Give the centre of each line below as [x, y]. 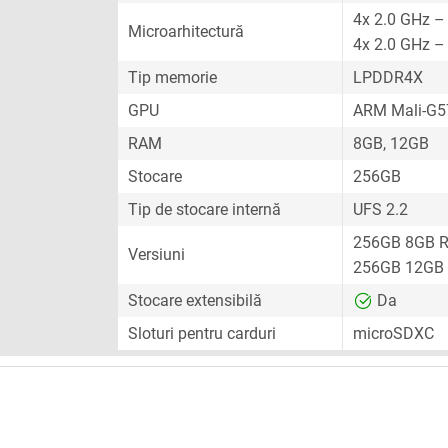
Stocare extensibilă [195, 300]
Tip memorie [172, 77]
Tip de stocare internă [204, 209]
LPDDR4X [388, 77]
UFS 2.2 [380, 209]
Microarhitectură [186, 31]
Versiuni [156, 254]
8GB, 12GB [391, 143]
